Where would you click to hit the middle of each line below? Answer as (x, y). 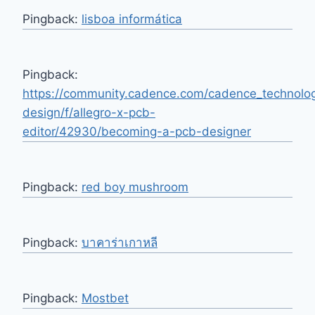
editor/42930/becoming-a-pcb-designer (137, 132)
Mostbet (105, 298)
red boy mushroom (135, 187)
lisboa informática (132, 19)
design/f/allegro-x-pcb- (89, 113)
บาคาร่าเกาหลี (120, 243)
